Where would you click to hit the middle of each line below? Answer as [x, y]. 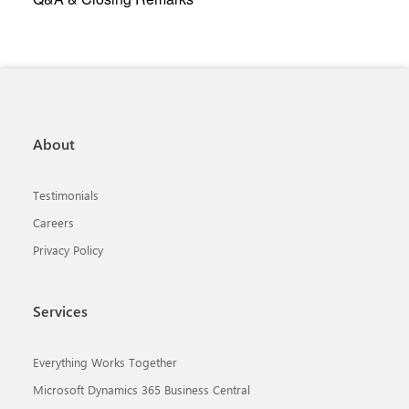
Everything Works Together [105, 362]
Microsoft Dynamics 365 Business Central [142, 389]
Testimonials [66, 195]
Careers [53, 222]
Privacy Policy [68, 250]
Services [60, 311]
